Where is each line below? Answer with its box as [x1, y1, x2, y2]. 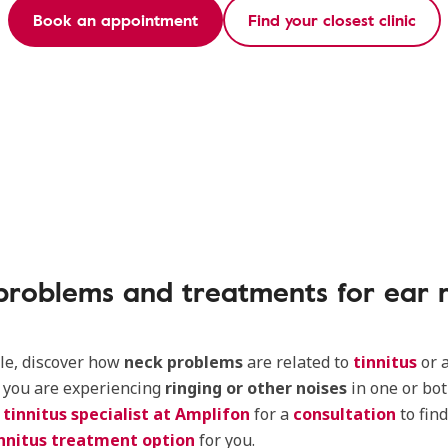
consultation [293, 403, 396, 425]
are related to [247, 351, 353, 373]
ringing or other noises [161, 377, 347, 399]
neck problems [124, 351, 247, 373]
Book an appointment [32, 8, 198, 32]
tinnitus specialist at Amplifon [3, 403, 250, 425]
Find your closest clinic [247, 8, 416, 32]
